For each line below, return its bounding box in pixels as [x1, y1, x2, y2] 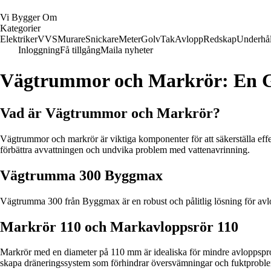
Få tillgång [60, 45, 100, 55]
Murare [57, 34, 85, 44]
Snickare [85, 34, 119, 44]
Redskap [203, 34, 237, 44]
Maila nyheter [100, 45, 153, 55]
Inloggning [18, 45, 60, 55]
